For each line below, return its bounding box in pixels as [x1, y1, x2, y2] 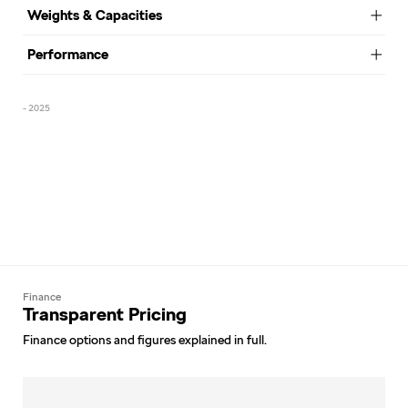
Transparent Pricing [23, 302, 187, 325]
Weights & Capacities [27, 6, 162, 24]
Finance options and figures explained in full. [23, 331, 267, 347]
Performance [27, 46, 108, 63]
